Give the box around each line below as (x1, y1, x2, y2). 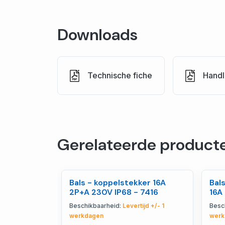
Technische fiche (87, 70, 152, 81)
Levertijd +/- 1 (123, 202, 164, 210)
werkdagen (69, 212, 103, 220)
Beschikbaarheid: (69, 202, 123, 210)
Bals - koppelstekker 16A (69, 177, 166, 188)
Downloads (57, 24, 138, 46)
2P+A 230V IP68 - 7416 (69, 187, 158, 198)
